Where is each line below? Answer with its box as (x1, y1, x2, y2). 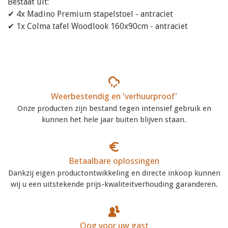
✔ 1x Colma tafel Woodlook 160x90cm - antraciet (8, 21, 188, 31)
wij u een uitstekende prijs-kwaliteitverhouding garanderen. (10, 179, 218, 189)
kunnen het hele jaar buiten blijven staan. (42, 115, 186, 124)
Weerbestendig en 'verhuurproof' (51, 91, 177, 101)
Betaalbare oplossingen (69, 155, 159, 166)
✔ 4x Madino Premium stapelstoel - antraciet (8, 9, 173, 19)
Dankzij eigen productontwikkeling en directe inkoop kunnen (8, 168, 220, 178)
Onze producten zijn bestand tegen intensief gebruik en (17, 103, 211, 113)
